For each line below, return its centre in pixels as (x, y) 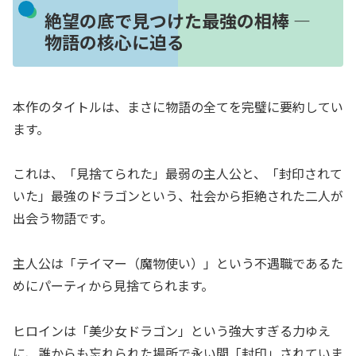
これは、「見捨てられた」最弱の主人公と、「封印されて (178, 174)
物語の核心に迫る (114, 42)
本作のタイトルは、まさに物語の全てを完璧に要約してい (178, 106)
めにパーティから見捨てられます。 (113, 286)
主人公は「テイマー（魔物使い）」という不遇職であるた (178, 263)
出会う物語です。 (63, 218)
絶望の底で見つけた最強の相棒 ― (177, 20)
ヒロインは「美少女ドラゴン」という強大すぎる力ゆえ (172, 330)
